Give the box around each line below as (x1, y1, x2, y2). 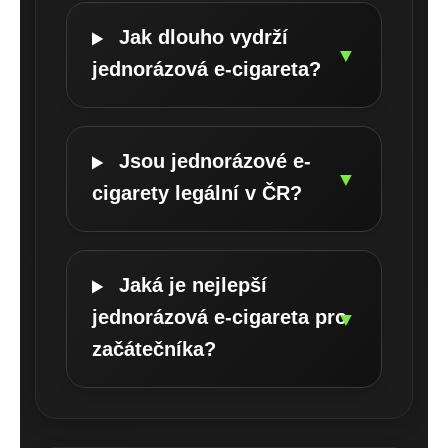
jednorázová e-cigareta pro (92, 305, 347, 328)
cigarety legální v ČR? (92, 181, 302, 204)
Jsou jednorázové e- (119, 149, 312, 172)
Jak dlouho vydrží (119, 25, 289, 48)
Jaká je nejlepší (119, 273, 268, 296)
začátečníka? (92, 337, 216, 360)
